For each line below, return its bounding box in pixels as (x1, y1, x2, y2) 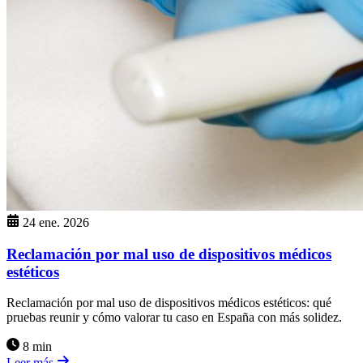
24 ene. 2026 (23, 215, 89, 229)
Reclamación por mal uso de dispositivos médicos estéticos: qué (6, 296, 331, 310)
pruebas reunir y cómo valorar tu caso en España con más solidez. (6, 310, 342, 325)
